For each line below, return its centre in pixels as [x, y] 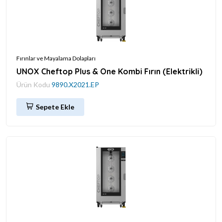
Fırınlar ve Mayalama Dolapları [56, 58]
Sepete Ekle [55, 107]
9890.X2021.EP [75, 84]
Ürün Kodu [34, 84]
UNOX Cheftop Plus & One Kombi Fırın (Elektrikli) [109, 71]
